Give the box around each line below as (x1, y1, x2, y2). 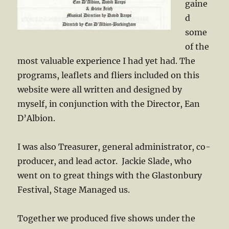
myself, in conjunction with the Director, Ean (17, 99, 200, 109)
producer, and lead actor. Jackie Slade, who (17, 156, 192, 166)
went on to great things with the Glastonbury (17, 170, 202, 180)
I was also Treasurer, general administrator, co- (17, 142, 211, 152)
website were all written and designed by (17, 84, 182, 95)
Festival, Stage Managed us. (17, 185, 130, 195)
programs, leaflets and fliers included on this (17, 70, 200, 80)
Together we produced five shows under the (17, 213, 196, 223)
